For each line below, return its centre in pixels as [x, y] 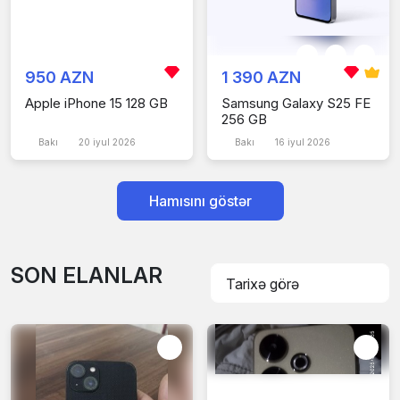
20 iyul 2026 [112, 142]
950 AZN [59, 77]
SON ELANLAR [87, 275]
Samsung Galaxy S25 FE [296, 103]
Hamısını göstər [200, 200]
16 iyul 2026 [308, 142]
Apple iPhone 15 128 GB [96, 103]
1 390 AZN [261, 77]
